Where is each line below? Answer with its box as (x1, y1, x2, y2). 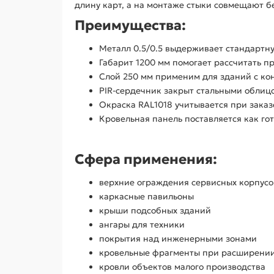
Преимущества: (75, 16, 186, 34)
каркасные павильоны (99, 190, 194, 202)
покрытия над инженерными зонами (99, 232, 257, 244)
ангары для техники (99, 218, 185, 230)
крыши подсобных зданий (99, 204, 211, 216)
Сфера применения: (75, 150, 217, 168)
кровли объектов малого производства (99, 261, 265, 272)
